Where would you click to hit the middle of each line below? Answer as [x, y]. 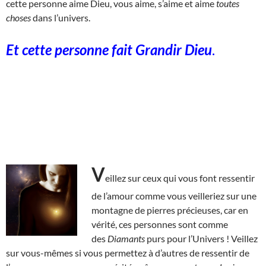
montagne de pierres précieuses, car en [170, 210]
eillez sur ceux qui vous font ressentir [180, 178]
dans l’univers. [61, 17]
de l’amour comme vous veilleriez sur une [174, 195]
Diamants [126, 238]
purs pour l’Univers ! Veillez [201, 238]
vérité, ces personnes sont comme [160, 224]
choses [18, 17]
